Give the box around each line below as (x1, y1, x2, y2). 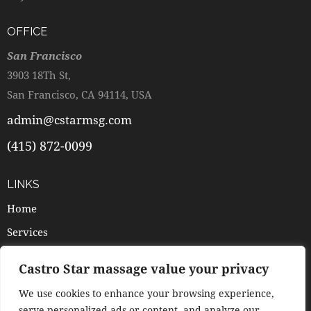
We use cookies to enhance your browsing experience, (19, 287, 274, 300)
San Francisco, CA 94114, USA (7, 87, 152, 101)
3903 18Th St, (7, 67, 74, 82)
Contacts (7, 295, 49, 310)
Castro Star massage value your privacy (19, 260, 269, 277)
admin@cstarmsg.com (7, 112, 132, 128)
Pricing (7, 248, 42, 262)
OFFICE (7, 24, 47, 38)
